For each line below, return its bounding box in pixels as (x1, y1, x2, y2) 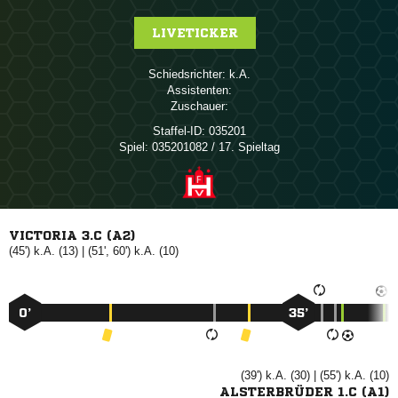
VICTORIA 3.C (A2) (9, 229, 135, 242)
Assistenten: (166, 84, 232, 97)
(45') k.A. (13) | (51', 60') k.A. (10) (9, 244, 179, 258)
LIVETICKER (151, 27, 238, 39)
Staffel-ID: (152, 124, 205, 138)
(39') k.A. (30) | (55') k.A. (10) (241, 369, 389, 382)
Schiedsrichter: (147, 68, 226, 81)
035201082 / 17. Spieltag (147, 140, 280, 154)
